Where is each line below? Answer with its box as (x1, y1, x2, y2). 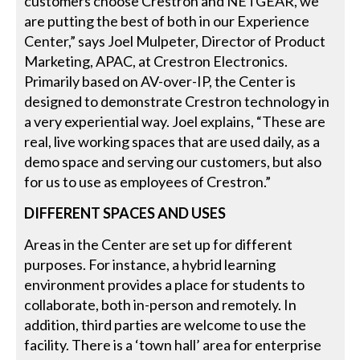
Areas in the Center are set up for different (24, 235, 293, 254)
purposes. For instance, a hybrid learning (24, 256, 276, 274)
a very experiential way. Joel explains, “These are (24, 112, 326, 131)
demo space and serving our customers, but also (24, 153, 322, 171)
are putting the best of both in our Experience (24, 12, 310, 31)
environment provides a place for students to (24, 276, 305, 294)
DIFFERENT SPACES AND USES (24, 204, 227, 223)
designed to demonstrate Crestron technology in (24, 92, 330, 111)
